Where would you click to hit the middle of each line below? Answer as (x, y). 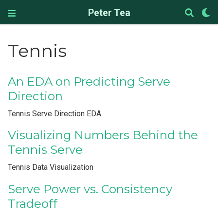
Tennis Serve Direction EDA (55, 114)
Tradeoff (33, 203)
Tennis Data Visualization (51, 167)
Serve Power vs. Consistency (90, 189)
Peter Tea (109, 13)
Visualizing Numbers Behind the (103, 135)
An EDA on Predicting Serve (89, 82)
